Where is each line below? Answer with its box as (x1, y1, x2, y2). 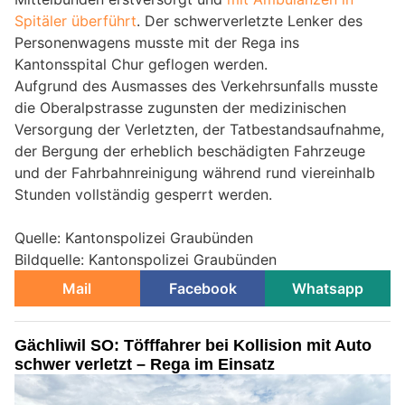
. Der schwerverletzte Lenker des (137, 12, 363, 31)
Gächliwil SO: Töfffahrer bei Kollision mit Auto (14, 336, 372, 355)
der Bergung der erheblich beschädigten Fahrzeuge (14, 142, 365, 161)
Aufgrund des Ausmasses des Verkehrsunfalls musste (14, 77, 378, 96)
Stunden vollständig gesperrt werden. (14, 185, 272, 204)
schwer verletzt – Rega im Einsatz (14, 355, 275, 374)
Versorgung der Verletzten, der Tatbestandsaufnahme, (14, 120, 384, 139)
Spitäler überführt (14, 12, 137, 31)
